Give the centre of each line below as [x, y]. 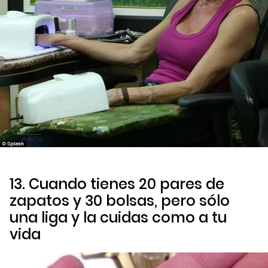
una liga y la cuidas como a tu [118, 218]
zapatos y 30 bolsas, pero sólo [120, 201]
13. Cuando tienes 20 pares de [117, 184]
